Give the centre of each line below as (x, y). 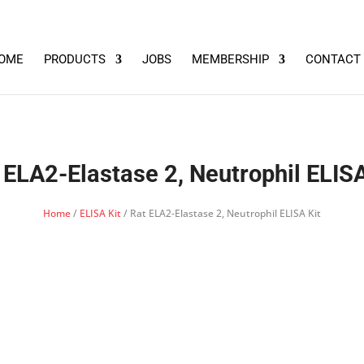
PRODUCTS (74, 59)
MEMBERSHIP (230, 59)
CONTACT (333, 59)
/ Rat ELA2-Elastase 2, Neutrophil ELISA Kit (221, 213)
